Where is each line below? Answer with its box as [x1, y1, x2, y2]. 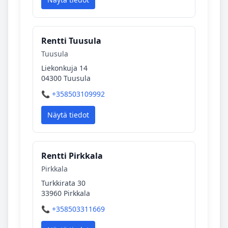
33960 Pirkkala [41, 188, 90, 198]
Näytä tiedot [47, 110, 89, 120]
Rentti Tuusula [41, 35, 101, 46]
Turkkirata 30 [41, 178, 85, 188]
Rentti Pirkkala [41, 150, 103, 161]
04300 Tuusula [41, 73, 91, 83]
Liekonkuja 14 [41, 63, 88, 73]
